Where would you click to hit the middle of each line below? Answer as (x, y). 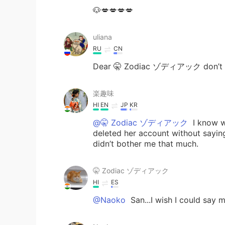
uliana (102, 37)
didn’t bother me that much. (146, 144)
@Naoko (109, 200)
